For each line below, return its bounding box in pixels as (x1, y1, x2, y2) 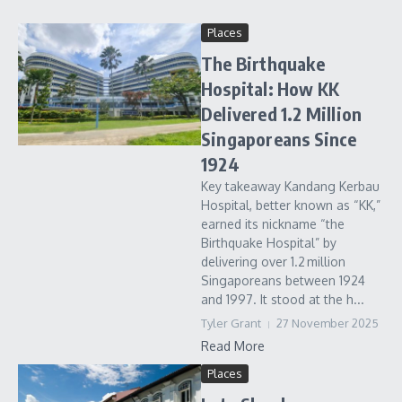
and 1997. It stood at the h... (201, 292, 364, 307)
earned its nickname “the (201, 216, 345, 232)
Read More (201, 338, 265, 354)
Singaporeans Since (201, 127, 357, 150)
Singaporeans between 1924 (201, 273, 365, 288)
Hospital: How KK (201, 77, 340, 100)
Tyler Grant (201, 316, 261, 330)
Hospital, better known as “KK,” (201, 197, 380, 213)
